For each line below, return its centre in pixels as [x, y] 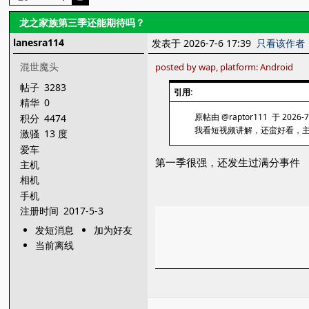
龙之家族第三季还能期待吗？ [82, 22]
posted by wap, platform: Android [225, 67]
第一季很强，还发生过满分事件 [228, 162]
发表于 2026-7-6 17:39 [205, 43]
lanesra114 [39, 42]
